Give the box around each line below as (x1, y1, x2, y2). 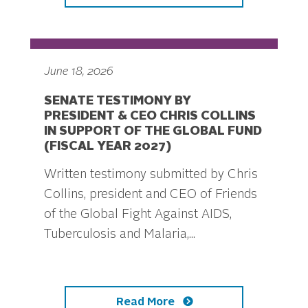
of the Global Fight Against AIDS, (44, 208, 232, 221)
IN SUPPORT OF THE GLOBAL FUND (44, 125, 262, 138)
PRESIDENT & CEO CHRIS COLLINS (44, 110, 256, 123)
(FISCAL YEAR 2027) (44, 140, 171, 153)
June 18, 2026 (44, 67, 113, 78)
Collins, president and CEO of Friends (44, 188, 257, 201)
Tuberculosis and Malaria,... (44, 228, 195, 241)
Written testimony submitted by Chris (44, 168, 258, 181)
